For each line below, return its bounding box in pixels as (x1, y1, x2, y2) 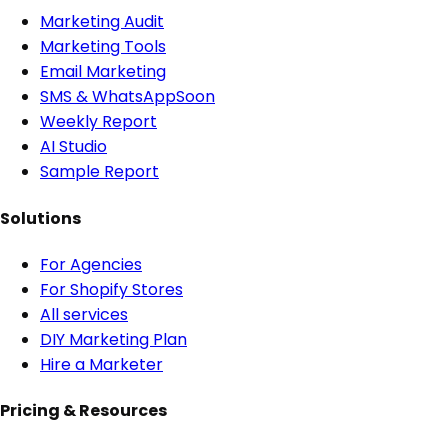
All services (40, 302, 128, 326)
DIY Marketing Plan (40, 327, 187, 351)
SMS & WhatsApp (40, 85, 176, 109)
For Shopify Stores (40, 277, 183, 301)
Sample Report (40, 160, 159, 184)
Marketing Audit (40, 10, 164, 34)
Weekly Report (40, 110, 157, 134)
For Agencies (40, 252, 142, 276)
